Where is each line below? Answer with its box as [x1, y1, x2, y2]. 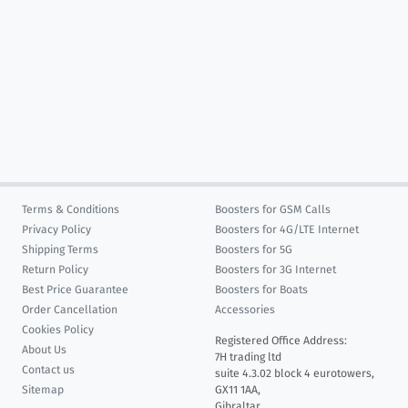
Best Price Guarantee [22, 283, 128, 296]
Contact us [22, 363, 75, 376]
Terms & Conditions [22, 203, 119, 216]
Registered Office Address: [215, 334, 347, 347]
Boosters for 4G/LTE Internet [215, 223, 359, 236]
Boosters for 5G [215, 243, 292, 256]
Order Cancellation [22, 303, 117, 316]
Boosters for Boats [215, 283, 308, 296]
